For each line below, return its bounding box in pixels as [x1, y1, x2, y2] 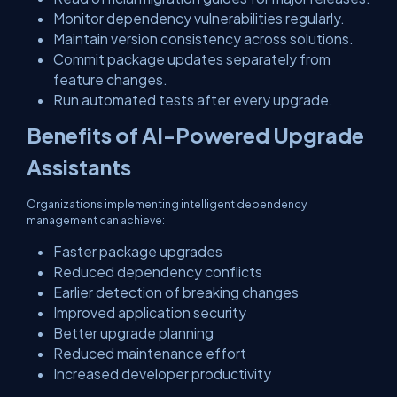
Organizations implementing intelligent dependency [27, 197, 307, 211]
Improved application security [53, 304, 246, 321]
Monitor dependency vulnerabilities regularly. [53, 10, 345, 27]
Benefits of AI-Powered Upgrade [27, 121, 364, 148]
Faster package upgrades [53, 243, 222, 260]
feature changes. [53, 71, 167, 88]
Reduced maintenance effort [53, 345, 246, 362]
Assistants [27, 153, 131, 180]
